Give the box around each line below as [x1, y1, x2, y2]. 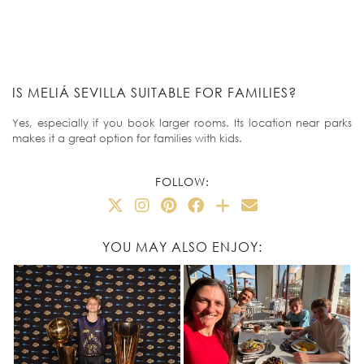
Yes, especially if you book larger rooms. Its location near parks [12, 116, 352, 130]
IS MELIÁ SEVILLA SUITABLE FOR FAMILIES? [12, 84, 297, 102]
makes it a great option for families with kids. [12, 132, 242, 145]
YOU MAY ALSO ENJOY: [102, 238, 262, 255]
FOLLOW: [154, 174, 210, 188]
